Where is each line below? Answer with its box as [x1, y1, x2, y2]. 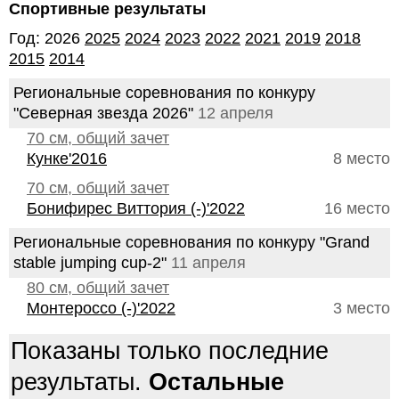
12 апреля [198, 104, 273, 122]
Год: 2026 [9, 29, 85, 47]
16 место [324, 199, 390, 217]
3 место [333, 299, 390, 317]
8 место [333, 150, 390, 167]
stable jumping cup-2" [13, 254, 171, 272]
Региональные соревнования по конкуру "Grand [13, 233, 370, 251]
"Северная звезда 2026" [13, 104, 198, 122]
